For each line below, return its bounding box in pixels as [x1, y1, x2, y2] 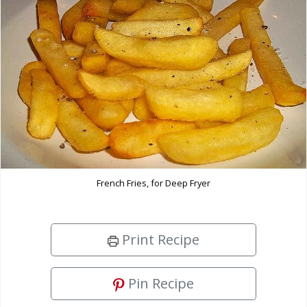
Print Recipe [119, 230, 199, 249]
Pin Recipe [125, 273, 194, 293]
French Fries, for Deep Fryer [97, 176, 210, 189]
